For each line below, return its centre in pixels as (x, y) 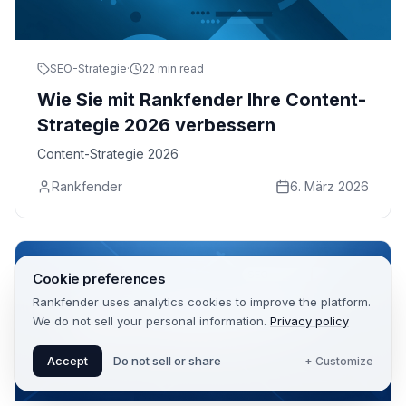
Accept (68, 361)
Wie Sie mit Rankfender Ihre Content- (202, 100)
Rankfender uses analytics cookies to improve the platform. (202, 302)
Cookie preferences (99, 279)
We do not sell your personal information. (150, 321)
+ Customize (339, 361)
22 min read (173, 68)
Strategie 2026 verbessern (156, 125)
